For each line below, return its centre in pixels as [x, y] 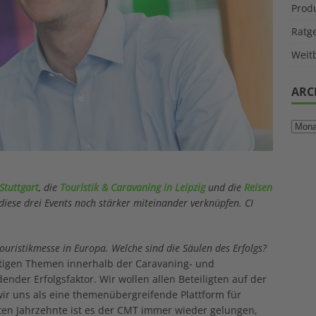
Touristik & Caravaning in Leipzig [133, 188]
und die [225, 188]
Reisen [258, 188]
